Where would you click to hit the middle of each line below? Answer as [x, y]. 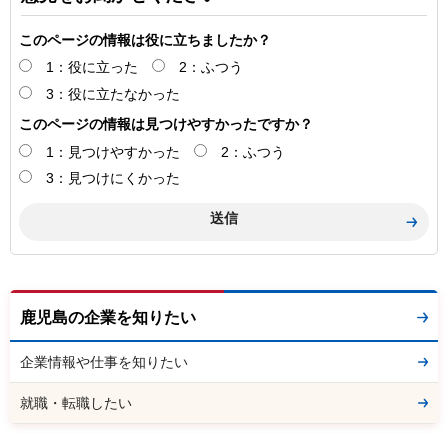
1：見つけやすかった [113, 151]
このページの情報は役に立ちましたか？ [145, 39]
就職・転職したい [76, 402]
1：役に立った [92, 67]
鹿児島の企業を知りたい [108, 317]
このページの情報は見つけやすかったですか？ [166, 123]
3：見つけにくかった [113, 177]
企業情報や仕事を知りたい [104, 361]
